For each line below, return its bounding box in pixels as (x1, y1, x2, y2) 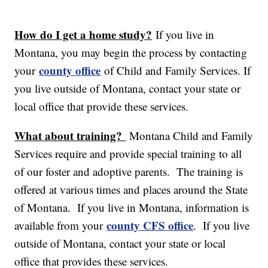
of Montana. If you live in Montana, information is (14, 200, 249, 215)
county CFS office (106, 217, 194, 234)
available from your (14, 218, 107, 233)
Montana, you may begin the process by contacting (14, 45, 248, 60)
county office (39, 62, 101, 79)
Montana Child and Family (126, 128, 254, 144)
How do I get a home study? (14, 26, 153, 43)
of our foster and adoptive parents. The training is (14, 164, 243, 179)
